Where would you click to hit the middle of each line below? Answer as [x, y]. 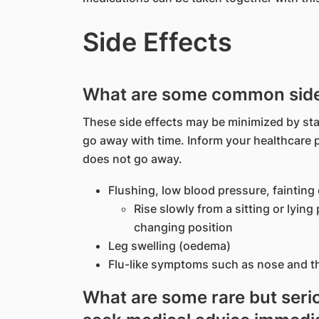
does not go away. [132, 159]
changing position [183, 227]
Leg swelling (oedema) [169, 246]
